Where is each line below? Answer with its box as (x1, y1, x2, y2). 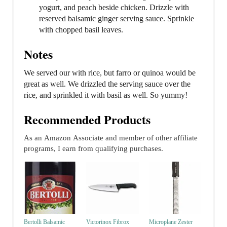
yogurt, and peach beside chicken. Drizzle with (39, 3, 189, 12)
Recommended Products (24, 110, 150, 128)
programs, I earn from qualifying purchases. (24, 144, 163, 153)
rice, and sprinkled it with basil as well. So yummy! (24, 90, 187, 99)
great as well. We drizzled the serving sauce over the (24, 79, 191, 88)
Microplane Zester (148, 218, 193, 226)
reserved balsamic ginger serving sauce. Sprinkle (39, 14, 194, 23)
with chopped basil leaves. (39, 25, 123, 34)
